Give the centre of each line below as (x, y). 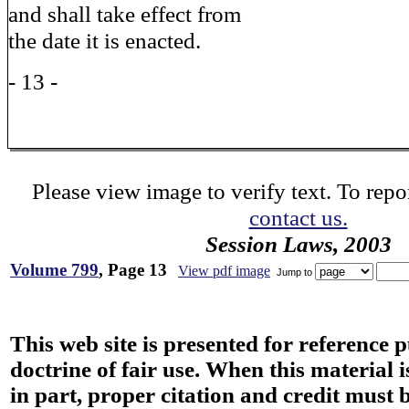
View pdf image (224, 271)
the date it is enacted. (105, 40)
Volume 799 (54, 270)
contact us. (298, 217)
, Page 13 (133, 270)
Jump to (294, 272)
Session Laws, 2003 (298, 244)
